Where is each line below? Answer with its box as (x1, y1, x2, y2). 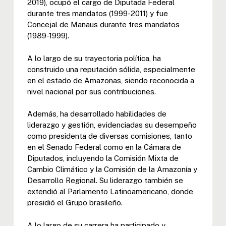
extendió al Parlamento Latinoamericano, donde (27, 187, 193, 196)
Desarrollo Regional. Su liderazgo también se (27, 176, 183, 185)
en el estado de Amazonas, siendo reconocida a (27, 76, 194, 85)
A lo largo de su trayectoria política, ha (27, 53, 161, 63)
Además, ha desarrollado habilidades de (27, 109, 166, 119)
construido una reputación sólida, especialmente (27, 65, 195, 74)
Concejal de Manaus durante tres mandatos (27, 20, 180, 29)
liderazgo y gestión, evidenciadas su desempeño (27, 121, 197, 130)
